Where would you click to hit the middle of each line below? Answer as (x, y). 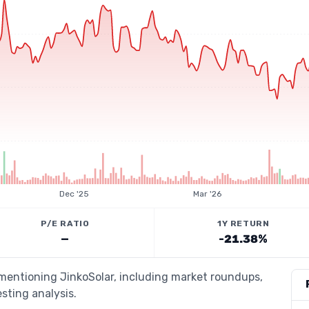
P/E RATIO (65, 223)
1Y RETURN (243, 223)
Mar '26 (207, 194)
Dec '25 (74, 194)
